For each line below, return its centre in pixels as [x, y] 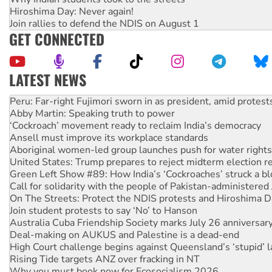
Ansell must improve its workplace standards [109, 138]
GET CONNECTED [57, 39]
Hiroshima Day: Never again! [72, 11]
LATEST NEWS [48, 79]
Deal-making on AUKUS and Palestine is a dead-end [124, 235]
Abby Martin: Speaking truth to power [92, 113]
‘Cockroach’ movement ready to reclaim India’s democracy [135, 125]
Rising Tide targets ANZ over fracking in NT [105, 259]
